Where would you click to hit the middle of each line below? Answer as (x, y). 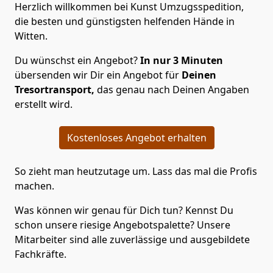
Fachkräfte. (41, 254)
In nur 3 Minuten (180, 60)
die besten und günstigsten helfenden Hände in (125, 21)
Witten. (31, 36)
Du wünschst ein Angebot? (76, 60)
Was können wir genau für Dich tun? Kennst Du (124, 210)
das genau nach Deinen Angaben (172, 89)
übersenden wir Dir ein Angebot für (97, 75)
